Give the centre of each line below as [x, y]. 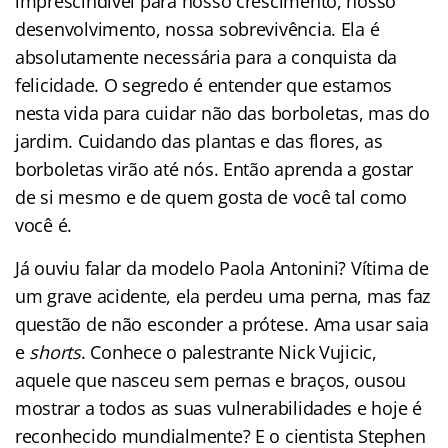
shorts [55, 351]
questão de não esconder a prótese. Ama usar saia [222, 323]
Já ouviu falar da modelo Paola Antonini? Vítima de [222, 267]
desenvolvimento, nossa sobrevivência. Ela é [197, 28]
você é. [44, 224]
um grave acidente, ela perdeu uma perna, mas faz [223, 295]
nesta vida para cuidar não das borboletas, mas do [222, 112]
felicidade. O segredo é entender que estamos [204, 84]
